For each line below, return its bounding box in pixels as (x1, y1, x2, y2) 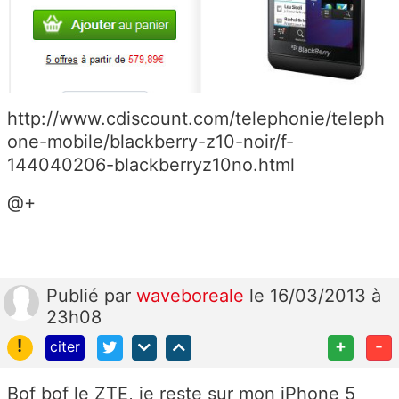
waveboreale (136, 284, 249, 306)
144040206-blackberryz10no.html (7, 153, 295, 175)
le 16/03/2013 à (249, 284, 381, 306)
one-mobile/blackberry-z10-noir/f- (7, 130, 294, 152)
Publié (46, 284, 104, 306)
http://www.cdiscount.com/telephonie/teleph (7, 107, 385, 129)
